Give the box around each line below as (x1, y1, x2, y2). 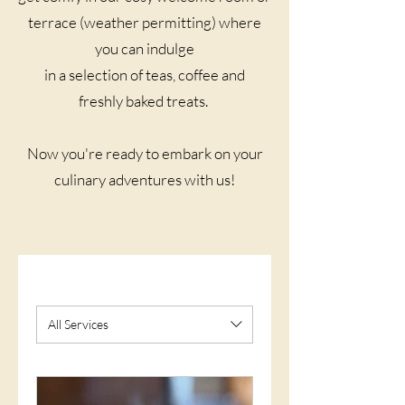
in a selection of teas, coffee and (44, 64, 245, 84)
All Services (48, 316, 108, 333)
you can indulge (95, 38, 194, 58)
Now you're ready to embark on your (26, 143, 263, 163)
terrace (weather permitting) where (28, 12, 261, 32)
